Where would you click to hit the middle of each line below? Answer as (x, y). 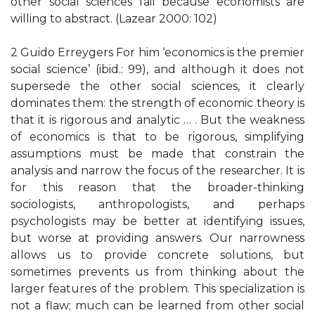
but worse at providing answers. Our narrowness (157, 238)
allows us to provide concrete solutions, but (157, 255)
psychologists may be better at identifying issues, (157, 221)
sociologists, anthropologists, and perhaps (157, 204)
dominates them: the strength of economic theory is (157, 103)
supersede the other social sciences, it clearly (157, 86)
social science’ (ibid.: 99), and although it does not (157, 69)
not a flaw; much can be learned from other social (157, 306)
